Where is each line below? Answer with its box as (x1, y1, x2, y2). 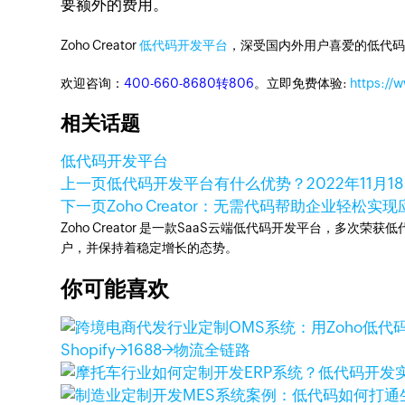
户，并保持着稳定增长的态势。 (61, 240, 239, 255)
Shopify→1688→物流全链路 (61, 341, 251, 359)
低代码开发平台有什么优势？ (107, 174, 307, 193)
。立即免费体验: (254, 76, 351, 90)
